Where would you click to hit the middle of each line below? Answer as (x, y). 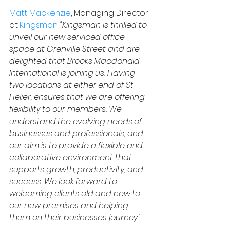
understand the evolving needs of (76, 122)
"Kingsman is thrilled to (104, 25)
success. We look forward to (64, 182)
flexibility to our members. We (66, 109)
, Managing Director (109, 13)
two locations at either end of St (72, 85)
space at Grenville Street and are (75, 49)
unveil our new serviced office (68, 37)
